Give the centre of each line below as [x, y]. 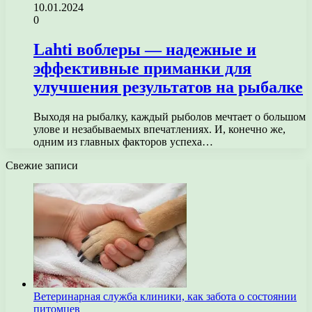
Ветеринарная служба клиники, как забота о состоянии [165, 296]
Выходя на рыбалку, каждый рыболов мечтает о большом [170, 116]
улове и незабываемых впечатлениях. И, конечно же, [159, 129]
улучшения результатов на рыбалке [168, 87]
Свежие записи [42, 165]
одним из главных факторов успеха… [123, 141]
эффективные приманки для [142, 68]
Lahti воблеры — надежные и [145, 49]
